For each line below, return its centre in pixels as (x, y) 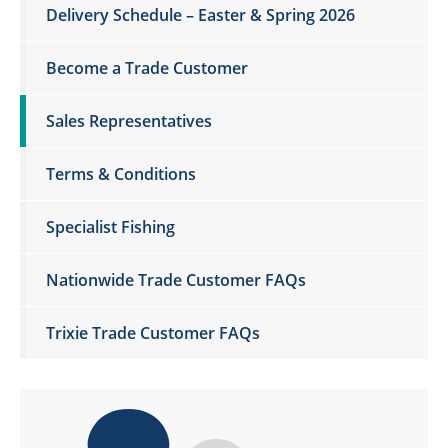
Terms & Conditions (121, 174)
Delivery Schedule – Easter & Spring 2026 (200, 15)
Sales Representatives (129, 121)
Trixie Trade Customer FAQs (153, 333)
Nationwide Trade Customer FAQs (176, 280)
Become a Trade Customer (147, 68)
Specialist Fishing (110, 227)
